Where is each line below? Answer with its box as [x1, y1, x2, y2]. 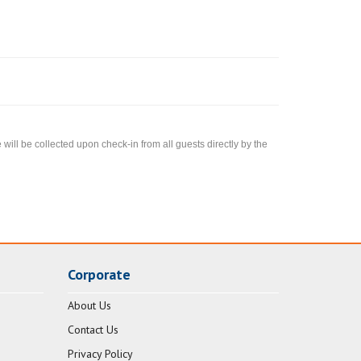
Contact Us [67, 322, 118, 338]
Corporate [67, 265, 131, 284]
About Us [67, 298, 111, 313]
